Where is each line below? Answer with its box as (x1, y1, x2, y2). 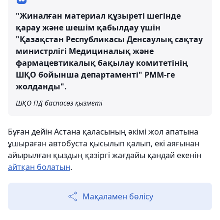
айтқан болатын (8, 162, 70, 172)
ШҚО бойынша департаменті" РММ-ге (16, 69, 175, 80)
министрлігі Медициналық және (16, 46, 154, 56)
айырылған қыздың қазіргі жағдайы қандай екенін (8, 150, 201, 161)
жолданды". (16, 81, 67, 92)
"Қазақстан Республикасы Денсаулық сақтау (16, 34, 203, 45)
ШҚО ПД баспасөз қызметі (16, 98, 103, 108)
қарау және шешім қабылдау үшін (16, 22, 161, 33)
